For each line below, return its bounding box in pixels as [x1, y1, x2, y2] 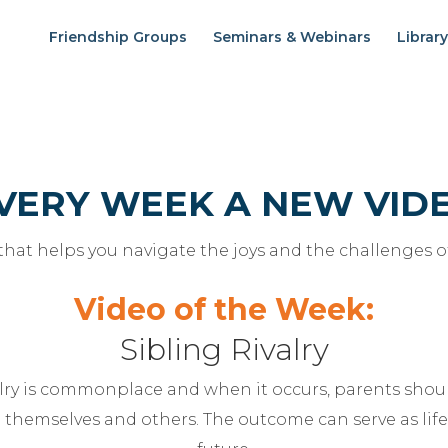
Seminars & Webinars [212, 28, 371, 46]
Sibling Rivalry [119, 331, 329, 369]
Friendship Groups [48, 28, 187, 46]
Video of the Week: [74, 291, 374, 329]
